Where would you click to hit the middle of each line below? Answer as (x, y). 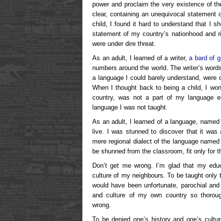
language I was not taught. (130, 107)
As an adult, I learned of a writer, (141, 58)
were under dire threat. (124, 43)
